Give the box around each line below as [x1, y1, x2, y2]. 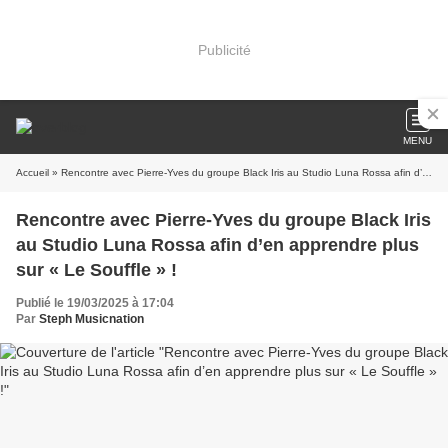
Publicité [197, 41, 251, 58]
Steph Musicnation [39, 312, 144, 326]
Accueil [16, 167, 49, 178]
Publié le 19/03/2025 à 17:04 [16, 296, 174, 310]
